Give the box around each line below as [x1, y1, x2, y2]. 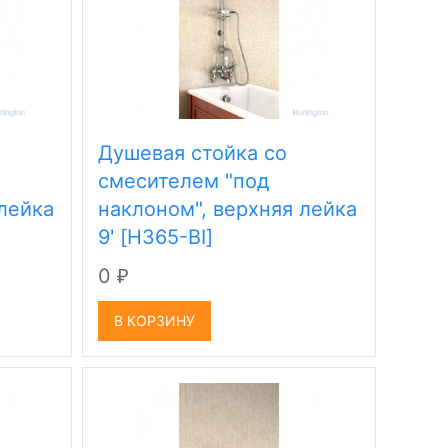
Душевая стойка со [98, 141, 288, 165]
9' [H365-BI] [98, 225, 214, 249]
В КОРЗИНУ [114, 312, 196, 329]
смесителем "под [98, 169, 270, 193]
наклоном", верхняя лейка [98, 197, 358, 221]
